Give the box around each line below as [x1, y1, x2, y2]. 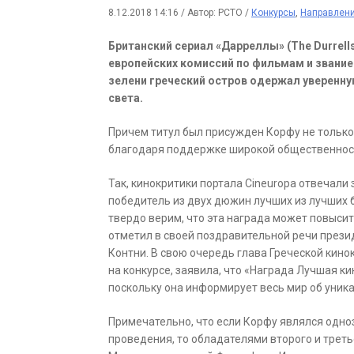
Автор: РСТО [187, 7, 245, 19]
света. [108, 92, 143, 105]
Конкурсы [251, 7, 296, 19]
